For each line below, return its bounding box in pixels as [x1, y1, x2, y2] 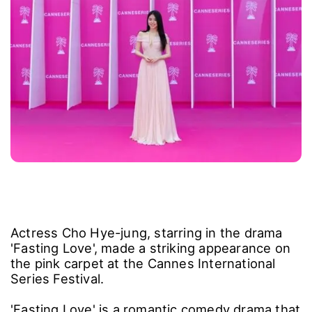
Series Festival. [10, 271, 104, 287]
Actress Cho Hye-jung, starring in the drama [10, 225, 283, 241]
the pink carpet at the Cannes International [10, 256, 276, 272]
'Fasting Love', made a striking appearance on [10, 240, 291, 256]
